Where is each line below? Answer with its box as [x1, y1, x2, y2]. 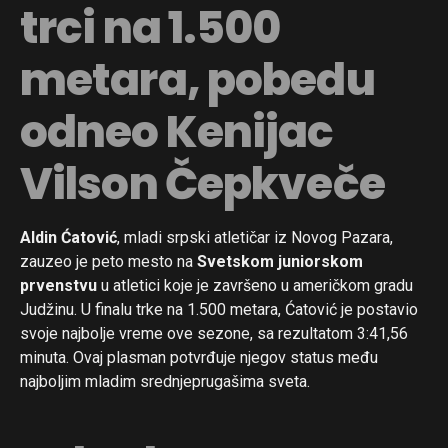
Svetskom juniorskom [197, 251, 363, 271]
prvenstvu [20, 275, 97, 295]
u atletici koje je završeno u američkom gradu [97, 275, 413, 295]
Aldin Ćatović [20, 227, 117, 247]
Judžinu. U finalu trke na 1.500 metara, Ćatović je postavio [20, 299, 418, 319]
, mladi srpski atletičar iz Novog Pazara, [117, 227, 393, 247]
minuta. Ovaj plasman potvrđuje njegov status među [20, 347, 378, 367]
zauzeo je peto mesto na [20, 251, 197, 271]
